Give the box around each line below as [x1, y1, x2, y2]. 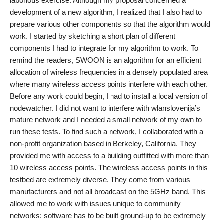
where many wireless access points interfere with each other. [10, 80, 208, 88]
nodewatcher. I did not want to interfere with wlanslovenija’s [10, 104, 200, 112]
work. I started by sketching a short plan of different [10, 32, 175, 40]
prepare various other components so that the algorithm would [10, 20, 210, 28]
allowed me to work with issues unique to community [10, 199, 181, 208]
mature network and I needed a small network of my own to [10, 115, 202, 124]
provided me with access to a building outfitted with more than [10, 151, 209, 160]
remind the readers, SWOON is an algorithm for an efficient [10, 56, 201, 64]
